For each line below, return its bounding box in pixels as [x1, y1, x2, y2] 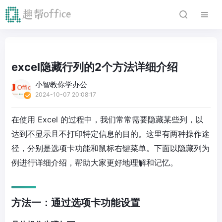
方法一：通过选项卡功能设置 [11, 197, 140, 209]
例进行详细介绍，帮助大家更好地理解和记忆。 [11, 158, 178, 167]
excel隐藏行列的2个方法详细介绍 [11, 60, 178, 73]
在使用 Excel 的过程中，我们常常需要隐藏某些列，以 [11, 114, 203, 124]
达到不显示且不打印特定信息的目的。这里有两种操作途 [11, 129, 210, 139]
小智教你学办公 [35, 80, 87, 89]
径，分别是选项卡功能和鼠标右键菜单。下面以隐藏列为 [11, 143, 210, 153]
